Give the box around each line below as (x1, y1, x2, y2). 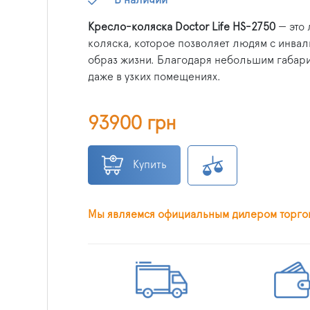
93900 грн (88, 113, 176, 134)
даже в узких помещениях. (88, 71, 221, 82)
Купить (133, 158, 167, 170)
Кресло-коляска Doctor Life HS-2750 (88, 21, 275, 33)
